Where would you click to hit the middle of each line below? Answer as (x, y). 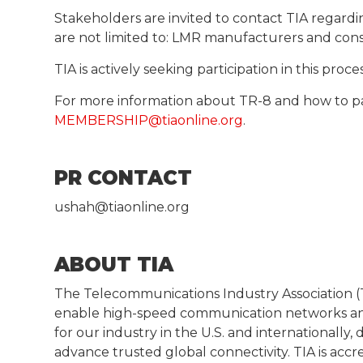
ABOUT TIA (114, 264)
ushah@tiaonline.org (122, 207)
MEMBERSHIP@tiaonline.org (149, 120)
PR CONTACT (124, 177)
